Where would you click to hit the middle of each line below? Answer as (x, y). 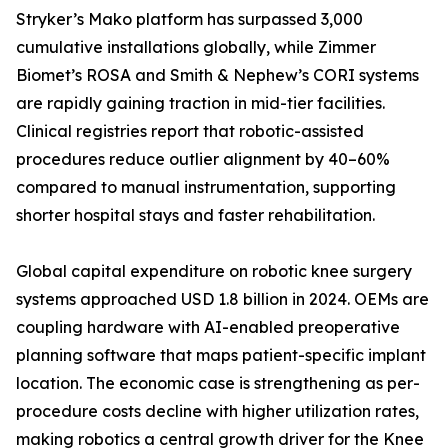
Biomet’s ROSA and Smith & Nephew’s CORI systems (217, 75)
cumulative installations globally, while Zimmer (196, 47)
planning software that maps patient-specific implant (221, 355)
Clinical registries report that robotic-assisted (190, 131)
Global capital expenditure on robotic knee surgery (214, 271)
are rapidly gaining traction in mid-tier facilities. (200, 103)
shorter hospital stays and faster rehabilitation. (195, 215)
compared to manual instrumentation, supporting (206, 187)
